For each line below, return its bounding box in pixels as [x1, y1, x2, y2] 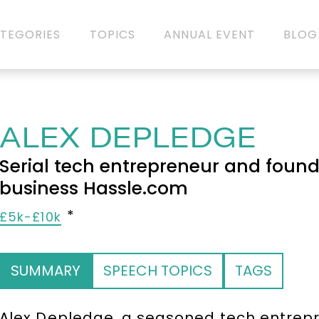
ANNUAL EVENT [163, 26, 256, 43]
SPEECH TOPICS [103, 261, 213, 281]
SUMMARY [11, 261, 81, 281]
